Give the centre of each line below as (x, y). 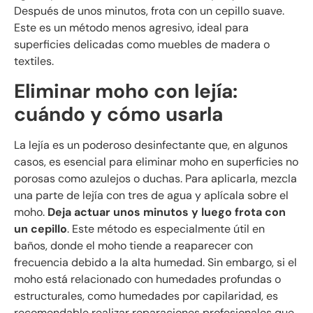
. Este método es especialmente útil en (166, 229)
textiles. (34, 61)
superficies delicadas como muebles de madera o (142, 44)
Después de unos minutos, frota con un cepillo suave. (149, 10)
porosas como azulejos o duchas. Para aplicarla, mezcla (155, 179)
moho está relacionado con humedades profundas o (147, 279)
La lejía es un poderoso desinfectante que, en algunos (151, 145)
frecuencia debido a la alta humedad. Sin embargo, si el (155, 263)
